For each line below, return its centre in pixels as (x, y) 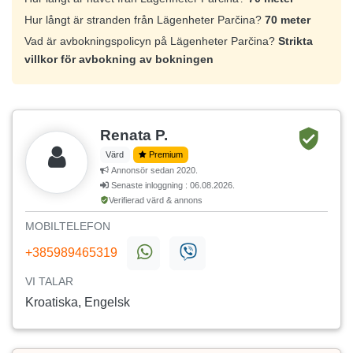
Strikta (295, 41)
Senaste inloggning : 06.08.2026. (172, 186)
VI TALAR (49, 282)
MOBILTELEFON (68, 227)
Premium (165, 155)
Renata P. (134, 136)
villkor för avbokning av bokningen (119, 59)
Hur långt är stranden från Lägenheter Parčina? (145, 20)
